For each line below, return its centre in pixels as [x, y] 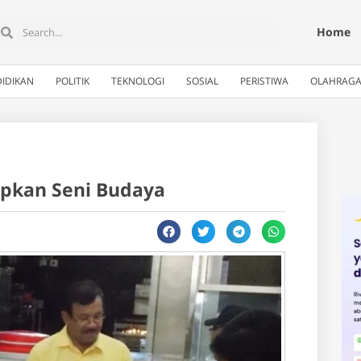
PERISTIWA [264, 81]
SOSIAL [202, 81]
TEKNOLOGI [138, 81]
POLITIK [73, 81]
